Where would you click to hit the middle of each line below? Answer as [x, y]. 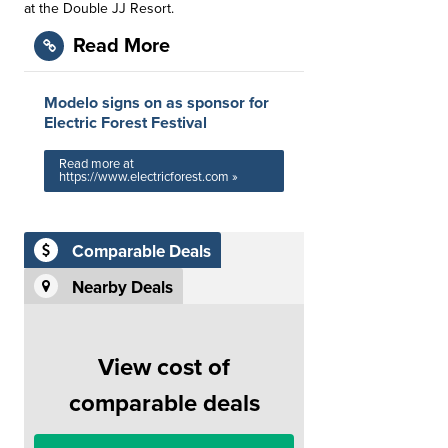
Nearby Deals [122, 288]
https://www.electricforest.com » [148, 177]
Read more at [96, 164]
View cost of [164, 367]
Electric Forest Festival [125, 123]
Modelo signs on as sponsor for [156, 103]
